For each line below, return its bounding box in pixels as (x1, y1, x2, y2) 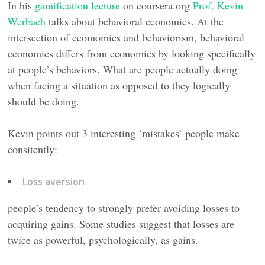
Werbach (8, 14, 46, 28)
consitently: (8, 141, 58, 156)
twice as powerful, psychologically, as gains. (8, 232, 199, 247)
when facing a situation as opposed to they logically (8, 77, 231, 92)
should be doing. (8, 93, 80, 108)
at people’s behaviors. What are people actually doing (8, 62, 238, 76)
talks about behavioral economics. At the (46, 14, 224, 28)
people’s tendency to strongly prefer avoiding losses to (8, 200, 240, 215)
